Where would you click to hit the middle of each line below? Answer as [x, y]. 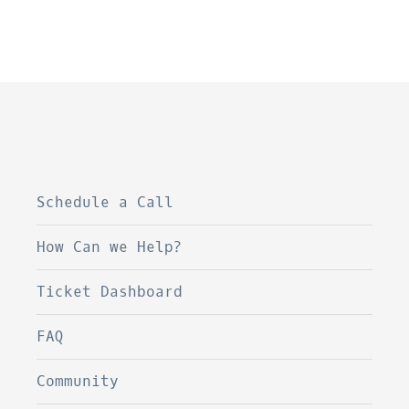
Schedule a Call [105, 202]
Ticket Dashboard [110, 292]
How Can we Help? [110, 247]
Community [78, 381]
